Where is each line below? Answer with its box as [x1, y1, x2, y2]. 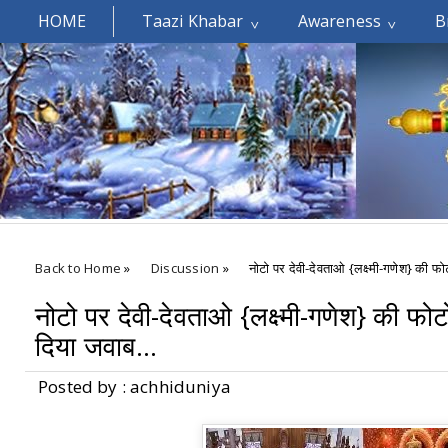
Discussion [150, 259, 220, 277]
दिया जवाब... [35, 328, 158, 364]
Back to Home [35, 259, 122, 277]
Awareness [297, 10, 382, 32]
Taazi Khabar [141, 10, 244, 32]
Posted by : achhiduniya [38, 375, 231, 398]
